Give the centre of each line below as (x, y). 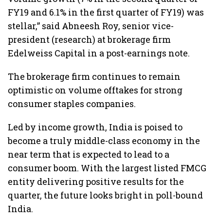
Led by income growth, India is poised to (95, 127)
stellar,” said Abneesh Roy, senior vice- (91, 26)
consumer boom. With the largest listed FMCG (107, 168)
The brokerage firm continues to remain (94, 76)
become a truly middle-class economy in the (104, 141)
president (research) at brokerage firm (89, 39)
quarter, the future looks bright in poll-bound (105, 195)
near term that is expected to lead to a (89, 154)
